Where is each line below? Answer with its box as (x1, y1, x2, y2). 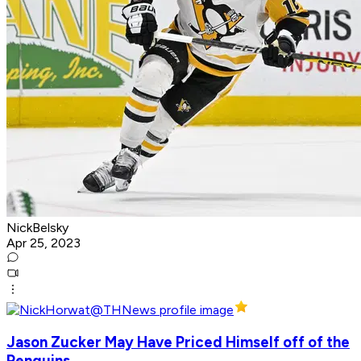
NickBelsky (6, 220, 68, 236)
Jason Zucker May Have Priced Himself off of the (6, 332, 350, 351)
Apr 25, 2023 (6, 235, 81, 251)
